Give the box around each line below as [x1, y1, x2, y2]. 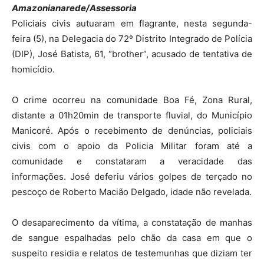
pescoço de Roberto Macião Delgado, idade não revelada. [12, 186, 252, 197]
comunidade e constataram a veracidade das [12, 156, 252, 167]
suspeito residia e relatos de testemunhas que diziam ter [12, 247, 252, 259]
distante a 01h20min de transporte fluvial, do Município [12, 110, 252, 121]
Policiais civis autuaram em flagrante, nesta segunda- [12, 18, 252, 29]
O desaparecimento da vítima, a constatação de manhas [12, 217, 252, 228]
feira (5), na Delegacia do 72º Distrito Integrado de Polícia [12, 33, 252, 44]
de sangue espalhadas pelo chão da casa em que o [12, 232, 252, 243]
